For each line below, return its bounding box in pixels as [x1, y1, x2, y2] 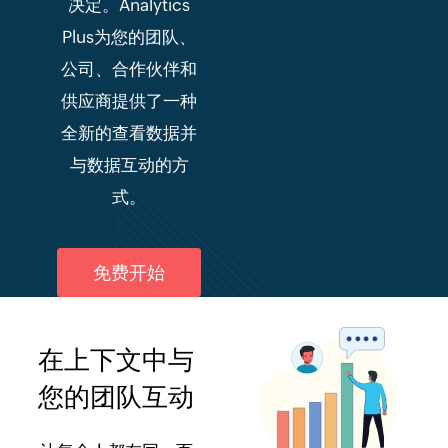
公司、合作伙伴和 [61, 59, 198, 79]
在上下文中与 [38, 345, 195, 375]
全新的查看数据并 [61, 123, 198, 143]
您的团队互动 [38, 382, 195, 412]
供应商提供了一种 [61, 91, 198, 111]
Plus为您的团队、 [62, 27, 197, 47]
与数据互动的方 [69, 155, 189, 175]
